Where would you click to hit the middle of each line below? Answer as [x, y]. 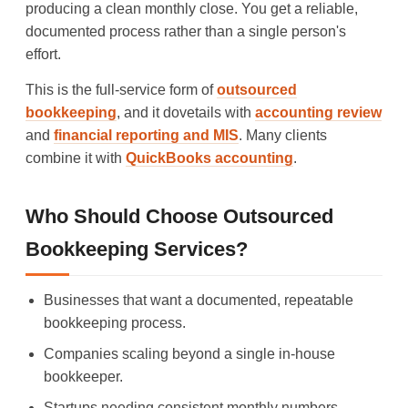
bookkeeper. [83, 376]
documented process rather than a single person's [186, 31]
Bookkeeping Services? [137, 249]
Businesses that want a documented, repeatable [199, 300]
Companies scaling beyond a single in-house [189, 353]
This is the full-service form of [121, 89]
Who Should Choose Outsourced [179, 216]
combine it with [76, 158]
